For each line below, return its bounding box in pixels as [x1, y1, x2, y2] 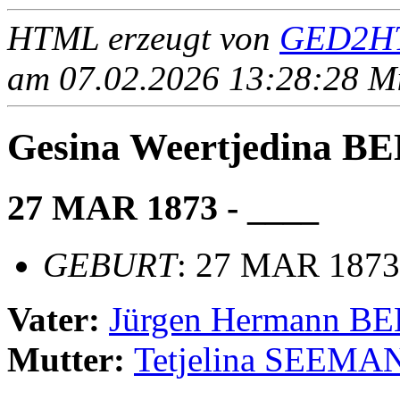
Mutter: [7, 340, 134, 379]
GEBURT [43, 246, 177, 285]
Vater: [7, 300, 109, 339]
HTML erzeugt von [7, 18, 279, 57]
